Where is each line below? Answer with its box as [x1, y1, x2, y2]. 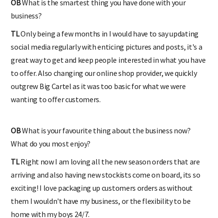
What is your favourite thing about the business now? [20, 125, 191, 135]
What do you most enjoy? [11, 138, 91, 148]
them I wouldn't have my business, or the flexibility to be [11, 196, 191, 206]
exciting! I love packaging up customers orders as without [11, 182, 193, 193]
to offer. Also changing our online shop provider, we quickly [11, 68, 197, 78]
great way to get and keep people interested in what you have [11, 54, 206, 65]
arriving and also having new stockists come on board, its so [11, 169, 200, 180]
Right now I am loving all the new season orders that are [19, 156, 200, 166]
